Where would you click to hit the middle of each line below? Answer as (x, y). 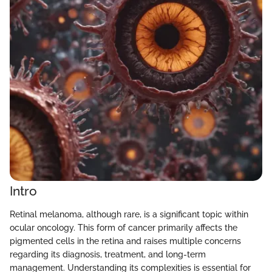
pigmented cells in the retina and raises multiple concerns (125, 241)
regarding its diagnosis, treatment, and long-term (108, 254)
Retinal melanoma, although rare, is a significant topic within (129, 214)
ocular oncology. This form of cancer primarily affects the (124, 227)
